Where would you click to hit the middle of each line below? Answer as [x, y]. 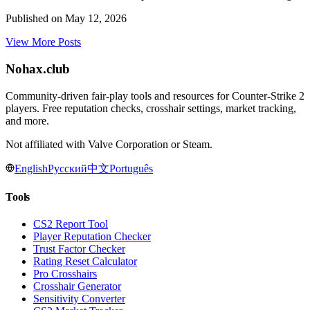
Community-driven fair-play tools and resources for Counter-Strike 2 [155, 95]
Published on [35, 19]
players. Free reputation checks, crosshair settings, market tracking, [151, 108]
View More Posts [43, 42]
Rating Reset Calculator [85, 262]
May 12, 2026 [96, 19]
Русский [67, 168]
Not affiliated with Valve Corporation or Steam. [109, 144]
